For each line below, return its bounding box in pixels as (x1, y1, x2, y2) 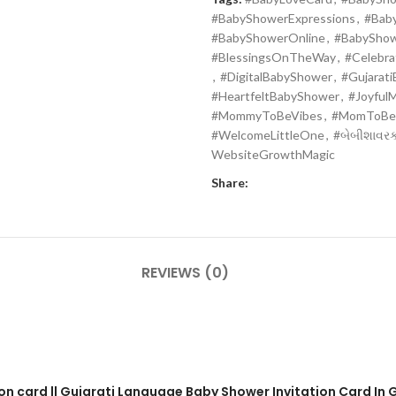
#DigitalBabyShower (220, 68, 332, 84)
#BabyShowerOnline (211, 29, 325, 45)
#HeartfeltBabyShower (211, 88, 339, 103)
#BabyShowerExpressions (211, 10, 355, 26)
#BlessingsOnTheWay (211, 49, 336, 65)
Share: (211, 174, 248, 190)
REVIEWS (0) (141, 262, 229, 283)
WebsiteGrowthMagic (211, 146, 335, 162)
